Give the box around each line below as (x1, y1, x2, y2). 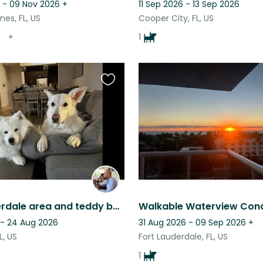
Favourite (100, 78, 144, 92)
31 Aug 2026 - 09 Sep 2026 (139, 216, 246, 228)
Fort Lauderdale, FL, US (139, 230, 228, 242)
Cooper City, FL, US (139, 12, 214, 25)
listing (100, 106, 127, 120)
